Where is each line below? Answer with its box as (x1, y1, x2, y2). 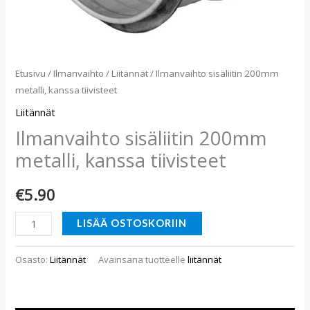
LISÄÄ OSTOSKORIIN (77, 217, 188, 229)
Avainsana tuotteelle (98, 253, 188, 266)
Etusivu (15, 66, 46, 80)
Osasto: (15, 253, 51, 266)
